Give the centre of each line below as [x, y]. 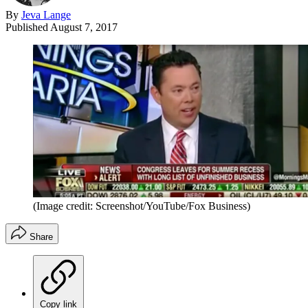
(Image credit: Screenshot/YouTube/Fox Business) [142, 206]
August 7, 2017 [84, 27]
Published [28, 27]
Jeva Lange [46, 14]
